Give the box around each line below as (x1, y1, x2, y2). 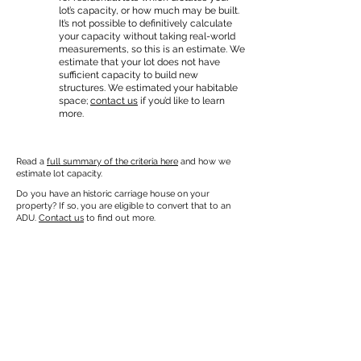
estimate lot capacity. (16, 168, 102, 179)
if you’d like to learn (138, 95, 225, 106)
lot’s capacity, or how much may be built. (59, 5, 239, 16)
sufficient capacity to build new (59, 69, 198, 81)
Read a (16, 156, 47, 167)
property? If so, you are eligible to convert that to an (16, 201, 230, 211)
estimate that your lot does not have (59, 56, 220, 68)
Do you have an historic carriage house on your (16, 189, 210, 199)
